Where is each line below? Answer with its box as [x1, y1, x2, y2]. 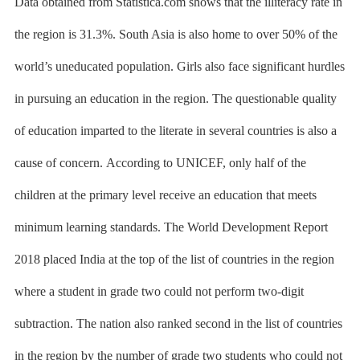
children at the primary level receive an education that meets [14, 188, 317, 202]
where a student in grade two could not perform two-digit [14, 284, 304, 298]
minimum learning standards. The [14, 220, 187, 234]
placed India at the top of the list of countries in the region [39, 252, 334, 266]
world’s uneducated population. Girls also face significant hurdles [14, 59, 345, 73]
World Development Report [186, 220, 328, 234]
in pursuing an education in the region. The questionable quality [14, 92, 337, 105]
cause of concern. [14, 156, 106, 170]
